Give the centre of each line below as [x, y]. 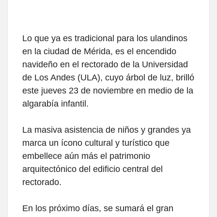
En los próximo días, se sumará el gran [98, 209]
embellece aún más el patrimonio [86, 156]
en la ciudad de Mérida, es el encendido [99, 52]
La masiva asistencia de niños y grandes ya [107, 130]
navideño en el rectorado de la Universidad [105, 65]
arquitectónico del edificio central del [93, 169]
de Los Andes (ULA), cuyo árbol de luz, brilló [108, 78]
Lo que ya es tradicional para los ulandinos [105, 39]
